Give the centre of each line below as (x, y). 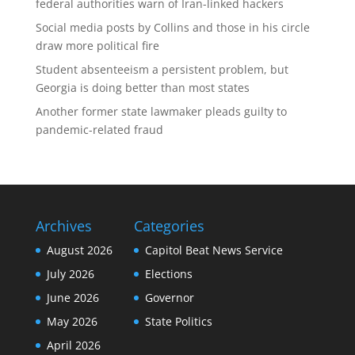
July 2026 (70, 273)
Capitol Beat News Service (214, 250)
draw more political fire (97, 45)
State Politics (178, 321)
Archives (63, 225)
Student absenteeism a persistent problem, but (162, 69)
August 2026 (79, 250)
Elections (168, 273)
